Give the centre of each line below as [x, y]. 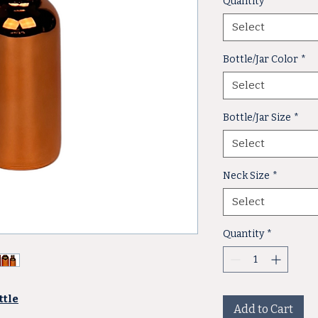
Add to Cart [263, 309]
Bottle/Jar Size [257, 117]
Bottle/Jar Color [261, 59]
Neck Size [246, 176]
